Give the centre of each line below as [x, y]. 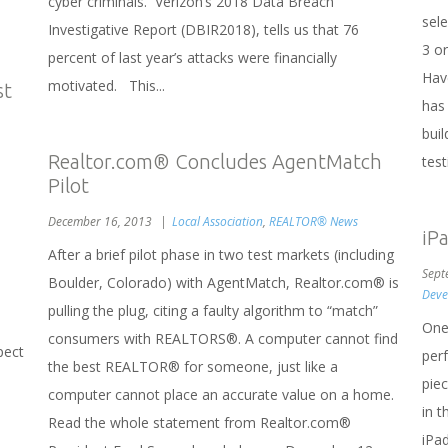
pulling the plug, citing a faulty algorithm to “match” [213, 310]
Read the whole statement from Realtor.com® [199, 422]
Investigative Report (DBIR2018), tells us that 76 [203, 29]
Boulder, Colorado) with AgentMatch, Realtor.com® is [223, 282]
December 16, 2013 [101, 221]
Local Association [217, 221]
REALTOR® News [313, 221]
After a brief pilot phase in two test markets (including [221, 254]
